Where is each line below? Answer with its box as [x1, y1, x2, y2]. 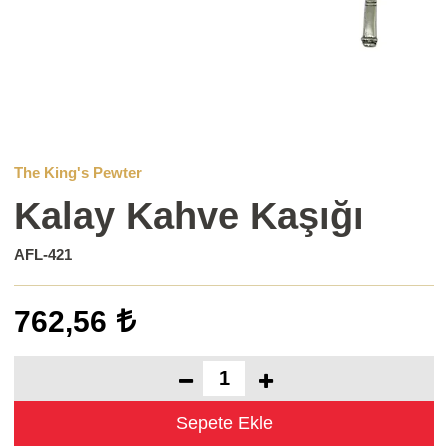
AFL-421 [14, 245, 73, 263]
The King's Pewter [14, 163, 143, 181]
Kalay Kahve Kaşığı [14, 194, 365, 237]
